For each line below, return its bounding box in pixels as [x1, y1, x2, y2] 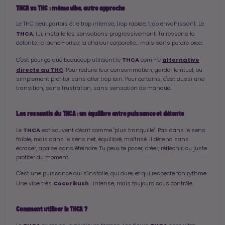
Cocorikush [53, 179, 89, 187]
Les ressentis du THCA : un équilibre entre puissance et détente [16, 110, 184, 118]
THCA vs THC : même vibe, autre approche [16, 5, 125, 12]
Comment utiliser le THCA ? [16, 206, 88, 213]
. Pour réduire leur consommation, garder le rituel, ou [63, 68, 202, 73]
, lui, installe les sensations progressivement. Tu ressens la [33, 32, 195, 37]
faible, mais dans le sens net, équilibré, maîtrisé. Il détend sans [16, 137, 189, 143]
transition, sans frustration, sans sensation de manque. [16, 86, 171, 91]
